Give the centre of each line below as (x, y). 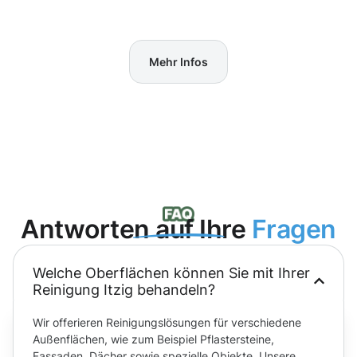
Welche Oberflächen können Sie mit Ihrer (171, 273)
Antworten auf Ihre (136, 229)
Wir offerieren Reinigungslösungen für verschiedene (167, 322)
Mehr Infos (178, 61)
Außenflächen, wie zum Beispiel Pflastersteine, (153, 339)
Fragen (294, 229)
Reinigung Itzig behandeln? (124, 289)
